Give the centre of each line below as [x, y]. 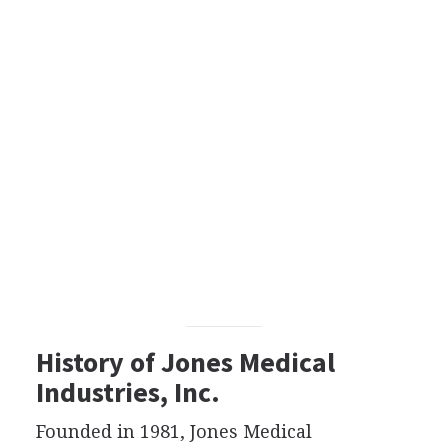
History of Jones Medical [185, 361]
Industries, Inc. [127, 391]
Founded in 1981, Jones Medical [173, 431]
